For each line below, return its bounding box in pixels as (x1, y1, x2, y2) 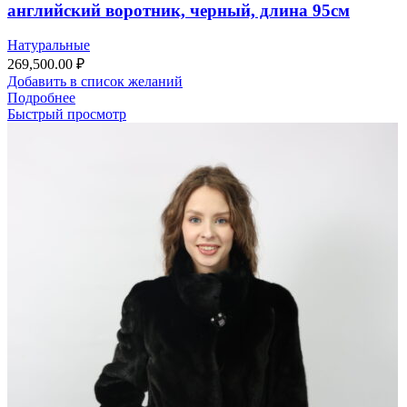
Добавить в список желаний (7, 74, 183, 90)
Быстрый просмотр (7, 106, 126, 123)
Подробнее (7, 90, 75, 106)
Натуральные (7, 37, 90, 54)
